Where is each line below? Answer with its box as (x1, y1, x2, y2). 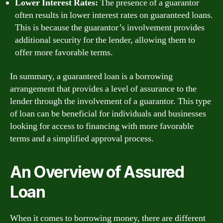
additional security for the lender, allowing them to (15, 34, 195, 46)
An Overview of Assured (10, 162, 184, 182)
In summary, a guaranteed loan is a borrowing (10, 70, 173, 82)
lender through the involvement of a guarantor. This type (10, 95, 211, 107)
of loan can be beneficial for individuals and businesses (10, 108, 206, 119)
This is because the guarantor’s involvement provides (15, 22, 205, 33)
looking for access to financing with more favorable (10, 120, 194, 132)
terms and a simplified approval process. (10, 132, 154, 144)
